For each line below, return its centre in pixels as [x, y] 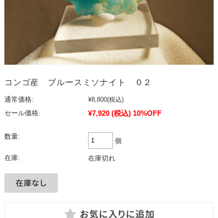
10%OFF [147, 113]
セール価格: [22, 113]
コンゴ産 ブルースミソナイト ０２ [78, 82]
